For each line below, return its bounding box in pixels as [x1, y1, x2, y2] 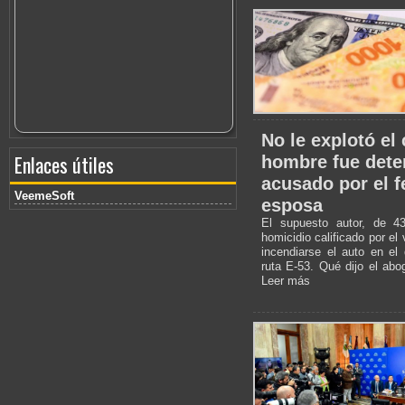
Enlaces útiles [14, 150, 114, 180]
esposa [261, 194, 323, 215]
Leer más [261, 273, 310, 287]
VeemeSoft [14, 189, 74, 203]
